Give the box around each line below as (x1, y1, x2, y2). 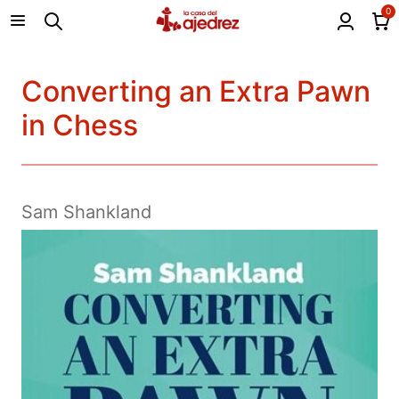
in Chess (21, 108, 138, 143)
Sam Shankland (21, 201, 151, 224)
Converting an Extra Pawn (21, 74, 370, 110)
